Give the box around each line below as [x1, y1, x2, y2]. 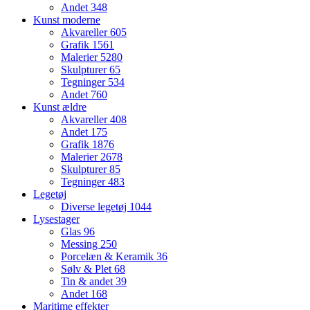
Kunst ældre [33, 100, 86, 113]
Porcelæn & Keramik [61, 250, 156, 262]
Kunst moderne [33, 13, 100, 26]
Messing [61, 237, 100, 250]
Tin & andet [61, 275, 116, 287]
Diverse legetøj [61, 200, 129, 212]
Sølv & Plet [61, 262, 114, 275]
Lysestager [33, 212, 80, 225]
